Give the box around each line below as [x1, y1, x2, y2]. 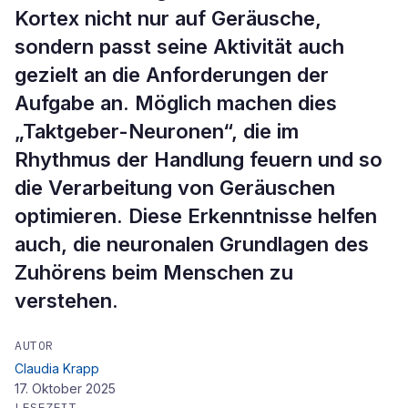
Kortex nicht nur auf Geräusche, [15, 6, 321, 30]
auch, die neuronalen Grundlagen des [15, 232, 369, 256]
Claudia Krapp [15, 361, 99, 376]
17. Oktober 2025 [15, 381, 116, 396]
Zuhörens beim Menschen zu [15, 260, 293, 284]
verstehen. [15, 289, 118, 312]
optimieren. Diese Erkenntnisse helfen [15, 204, 377, 228]
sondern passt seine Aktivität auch [15, 35, 344, 58]
